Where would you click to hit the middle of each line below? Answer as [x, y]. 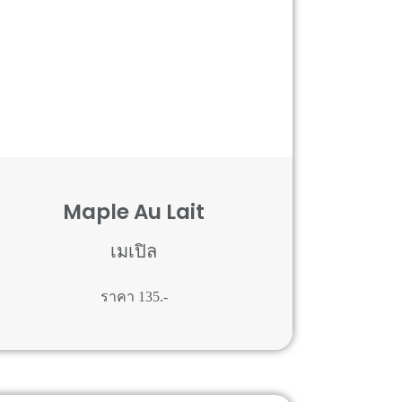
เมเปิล [134, 251]
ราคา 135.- [134, 296]
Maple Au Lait [134, 211]
